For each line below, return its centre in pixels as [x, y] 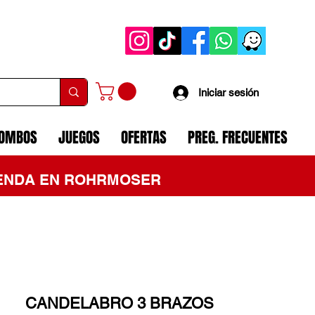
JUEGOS [79, 138]
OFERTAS [144, 138]
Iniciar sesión [229, 92]
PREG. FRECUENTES [238, 138]
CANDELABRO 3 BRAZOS [120, 304]
